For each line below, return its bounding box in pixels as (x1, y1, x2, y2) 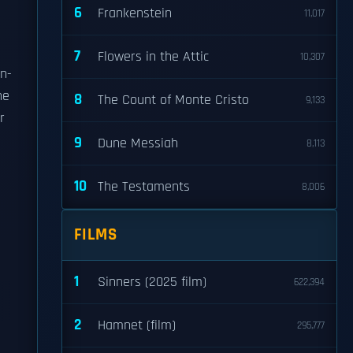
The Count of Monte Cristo (98, 91, 249, 109)
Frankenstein (98, 5, 172, 22)
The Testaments (98, 178, 190, 195)
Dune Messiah (98, 135, 178, 152)
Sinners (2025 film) (98, 273, 206, 291)
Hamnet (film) (98, 317, 176, 334)
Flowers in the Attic (98, 48, 209, 65)
